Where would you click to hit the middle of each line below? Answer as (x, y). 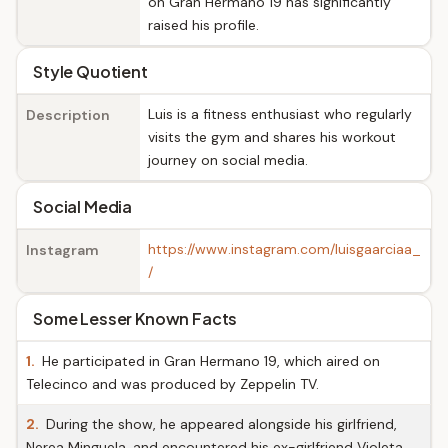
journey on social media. (228, 160)
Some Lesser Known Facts (135, 318)
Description (68, 115)
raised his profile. (203, 25)
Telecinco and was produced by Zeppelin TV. (172, 384)
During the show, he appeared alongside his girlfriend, (219, 424)
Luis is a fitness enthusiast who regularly (280, 114)
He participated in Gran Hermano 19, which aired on (209, 361)
